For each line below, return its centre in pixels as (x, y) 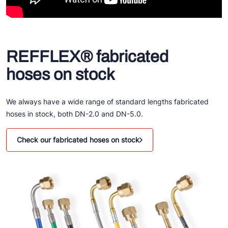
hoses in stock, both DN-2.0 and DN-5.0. (75, 114)
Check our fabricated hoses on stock (78, 140)
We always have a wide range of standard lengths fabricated (107, 102)
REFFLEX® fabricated (87, 57)
